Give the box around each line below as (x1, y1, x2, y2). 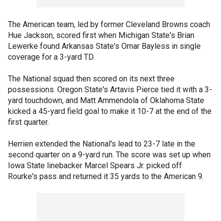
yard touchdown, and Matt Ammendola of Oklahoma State (8, 96, 204, 105)
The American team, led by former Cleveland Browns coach (8, 20, 210, 29)
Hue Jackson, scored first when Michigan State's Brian (8, 31, 194, 40)
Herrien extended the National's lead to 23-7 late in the (8, 139, 195, 148)
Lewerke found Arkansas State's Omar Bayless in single (8, 41, 201, 51)
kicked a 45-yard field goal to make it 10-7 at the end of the (8, 107, 212, 116)
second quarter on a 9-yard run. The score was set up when (8, 150, 211, 159)
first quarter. (8, 117, 49, 127)
